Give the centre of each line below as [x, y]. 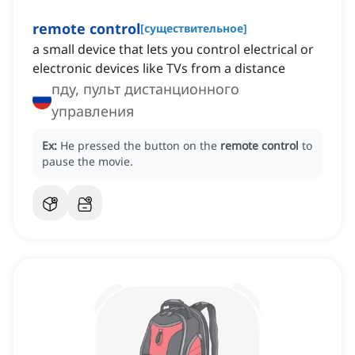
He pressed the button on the [140, 146]
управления [93, 111]
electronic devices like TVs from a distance [159, 69]
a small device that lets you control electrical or [173, 50]
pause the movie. [88, 162]
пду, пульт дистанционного [145, 89]
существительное [194, 29]
